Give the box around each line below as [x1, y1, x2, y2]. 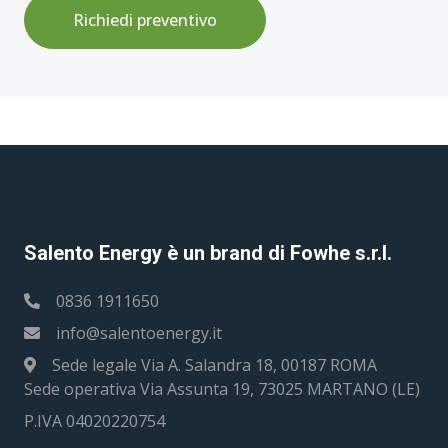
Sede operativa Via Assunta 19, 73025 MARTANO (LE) [24, 378, 420, 400]
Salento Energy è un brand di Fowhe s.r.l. [24, 241, 392, 265]
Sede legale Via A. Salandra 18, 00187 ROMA [52, 354, 377, 376]
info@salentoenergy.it [56, 322, 222, 344]
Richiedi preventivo [73, 9, 217, 31]
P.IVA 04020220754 [24, 410, 165, 432]
